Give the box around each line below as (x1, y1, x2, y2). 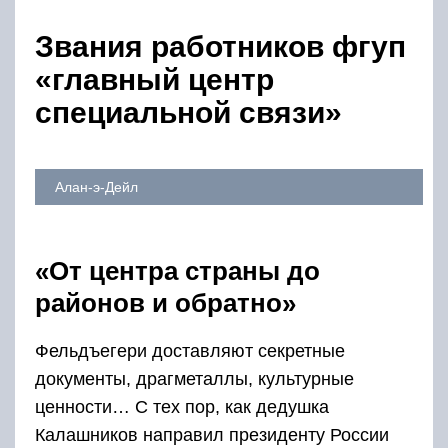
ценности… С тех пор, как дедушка (35, 397, 329, 417)
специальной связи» (35, 96, 342, 129)
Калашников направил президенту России (35, 425, 389, 445)
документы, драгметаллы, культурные (35, 369, 354, 389)
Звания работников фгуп (35, 30, 406, 63)
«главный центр (35, 63, 274, 96)
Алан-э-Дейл (55, 179, 150, 195)
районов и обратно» (35, 288, 296, 318)
